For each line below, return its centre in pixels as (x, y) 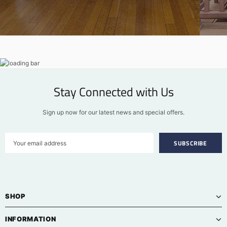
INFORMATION (31, 219)
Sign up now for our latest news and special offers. (113, 112)
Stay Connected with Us (113, 92)
